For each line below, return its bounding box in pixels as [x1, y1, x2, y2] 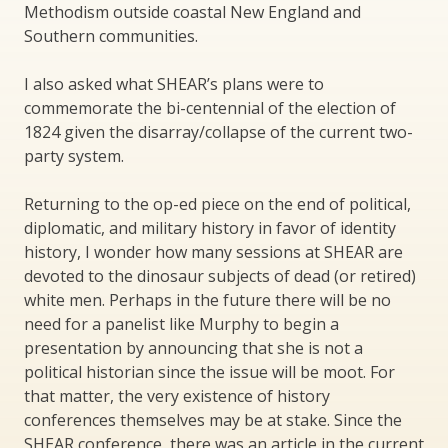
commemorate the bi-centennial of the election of [24, 96, 396, 119]
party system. [24, 144, 124, 167]
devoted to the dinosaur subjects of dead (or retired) [24, 264, 416, 287]
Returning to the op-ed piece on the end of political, [24, 192, 411, 215]
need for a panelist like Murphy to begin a [24, 312, 339, 335]
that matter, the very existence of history [24, 384, 330, 407]
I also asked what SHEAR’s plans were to [24, 72, 324, 95]
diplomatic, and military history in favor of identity [24, 216, 396, 239]
